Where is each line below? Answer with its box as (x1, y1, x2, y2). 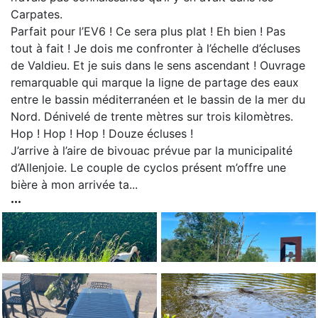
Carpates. (11, 6, 62, 21)
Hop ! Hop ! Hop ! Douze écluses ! (11, 126, 193, 141)
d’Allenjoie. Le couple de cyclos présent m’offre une (11, 160, 286, 175)
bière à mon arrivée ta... (11, 177, 138, 192)
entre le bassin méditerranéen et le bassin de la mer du (11, 92, 305, 106)
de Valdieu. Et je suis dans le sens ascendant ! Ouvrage (11, 57, 305, 72)
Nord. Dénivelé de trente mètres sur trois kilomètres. (11, 109, 293, 124)
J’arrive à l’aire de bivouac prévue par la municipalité (11, 143, 292, 158)
